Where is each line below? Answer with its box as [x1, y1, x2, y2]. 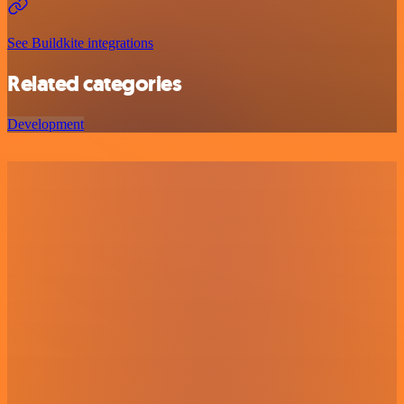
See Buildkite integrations [7, 35, 153, 51]
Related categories [7, 69, 182, 99]
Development [7, 116, 84, 133]
